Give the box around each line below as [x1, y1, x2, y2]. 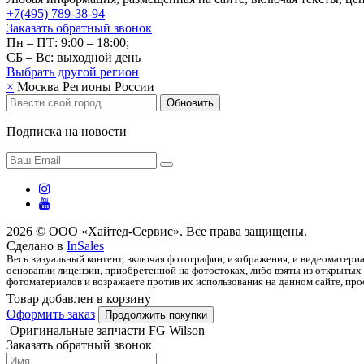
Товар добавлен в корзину [6, 291, 151, 305]
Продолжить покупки [105, 308, 207, 321]
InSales [67, 238, 104, 253]
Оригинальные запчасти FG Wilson [10, 323, 205, 337]
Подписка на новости [6, 123, 127, 138]
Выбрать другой [6, 64, 100, 79]
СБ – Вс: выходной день [6, 50, 141, 64]
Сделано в [6, 238, 67, 253]
